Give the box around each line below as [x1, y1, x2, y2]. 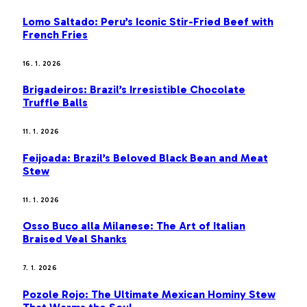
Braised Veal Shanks [23, 232, 127, 246]
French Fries [23, 27, 88, 41]
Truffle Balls [23, 96, 88, 110]
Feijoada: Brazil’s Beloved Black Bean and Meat [23, 151, 268, 164]
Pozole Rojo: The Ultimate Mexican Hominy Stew [23, 287, 275, 301]
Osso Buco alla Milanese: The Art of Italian [23, 219, 245, 233]
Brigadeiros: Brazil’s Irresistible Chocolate [23, 83, 245, 97]
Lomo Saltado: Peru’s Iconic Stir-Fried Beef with [23, 14, 273, 28]
